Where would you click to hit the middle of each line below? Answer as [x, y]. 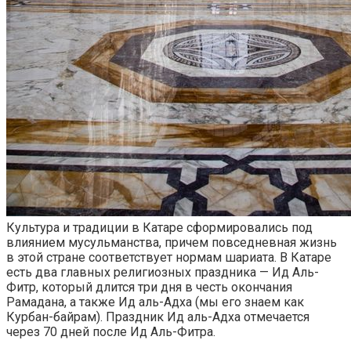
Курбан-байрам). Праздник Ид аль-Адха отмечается [158, 317]
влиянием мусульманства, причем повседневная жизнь [172, 242]
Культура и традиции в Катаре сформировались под [159, 227]
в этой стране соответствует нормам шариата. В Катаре [169, 257]
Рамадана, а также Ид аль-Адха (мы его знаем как [155, 302]
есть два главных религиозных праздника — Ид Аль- [163, 272]
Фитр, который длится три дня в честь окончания [149, 287]
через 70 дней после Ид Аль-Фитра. [111, 331]
